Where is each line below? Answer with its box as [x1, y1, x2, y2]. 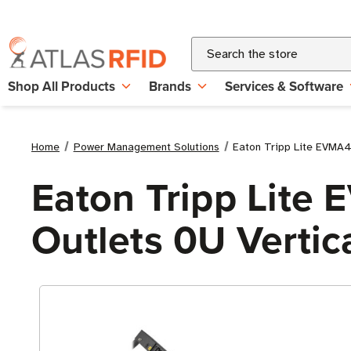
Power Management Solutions [73, 140, 219, 154]
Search [191, 38, 229, 54]
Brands [149, 77, 191, 96]
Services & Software [225, 77, 343, 96]
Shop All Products [8, 77, 115, 96]
